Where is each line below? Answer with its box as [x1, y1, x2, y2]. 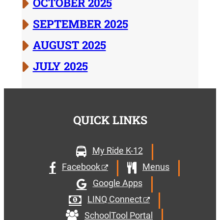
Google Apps [92, 177, 142, 188]
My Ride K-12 [92, 145, 143, 156]
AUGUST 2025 [32, 37, 106, 53]
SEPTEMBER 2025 [32, 16, 128, 31]
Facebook [62, 161, 100, 172]
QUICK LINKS [73, 112, 147, 127]
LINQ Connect [87, 193, 142, 204]
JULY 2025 [32, 58, 88, 74]
